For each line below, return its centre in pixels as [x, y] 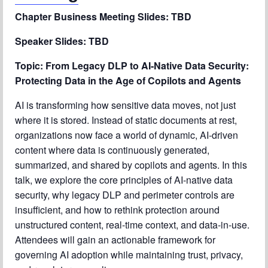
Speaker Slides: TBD [62, 41]
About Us [50, 31]
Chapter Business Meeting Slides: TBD [103, 16]
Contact [47, 56]
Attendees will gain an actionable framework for [115, 239]
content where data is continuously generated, [112, 150]
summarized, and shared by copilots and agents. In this [131, 165]
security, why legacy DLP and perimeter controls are [125, 194]
